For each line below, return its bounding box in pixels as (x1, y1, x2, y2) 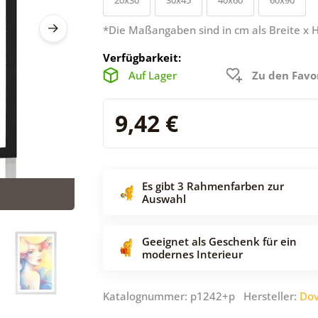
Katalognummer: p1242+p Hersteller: (103, 288, 300, 303)
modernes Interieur (142, 246, 243, 261)
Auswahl (142, 191, 186, 206)
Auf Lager (128, 67, 177, 82)
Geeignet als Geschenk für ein (142, 234, 297, 248)
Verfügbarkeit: (103, 50, 181, 65)
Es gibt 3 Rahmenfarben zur (142, 178, 284, 193)
